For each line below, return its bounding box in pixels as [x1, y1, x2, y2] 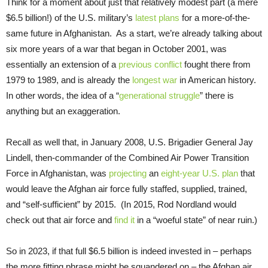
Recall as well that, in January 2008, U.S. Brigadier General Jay [6, 136, 253, 147]
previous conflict [118, 59, 182, 69]
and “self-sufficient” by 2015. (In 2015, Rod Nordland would [6, 199, 236, 209]
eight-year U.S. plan [161, 167, 238, 178]
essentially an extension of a [6, 59, 118, 69]
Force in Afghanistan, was [6, 167, 109, 178]
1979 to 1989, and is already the [6, 74, 132, 85]
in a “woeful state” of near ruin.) [135, 214, 257, 225]
